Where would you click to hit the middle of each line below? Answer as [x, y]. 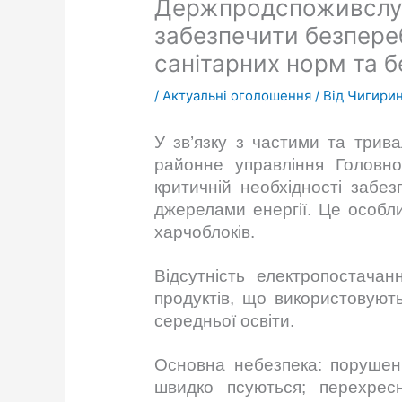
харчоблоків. [205, 232]
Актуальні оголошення [237, 96]
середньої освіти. [229, 321]
